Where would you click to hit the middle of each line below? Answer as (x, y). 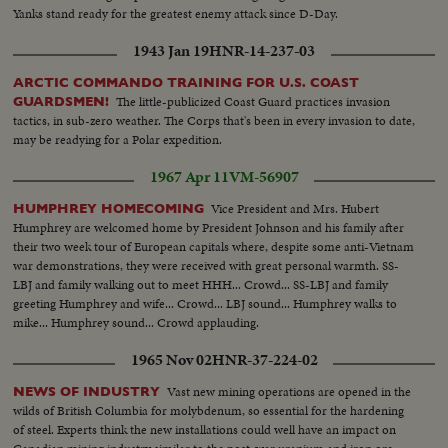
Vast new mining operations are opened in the (289, 392)
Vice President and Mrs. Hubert (295, 209)
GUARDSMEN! (61, 102)
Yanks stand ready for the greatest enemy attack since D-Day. (176, 14)
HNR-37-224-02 (264, 360)
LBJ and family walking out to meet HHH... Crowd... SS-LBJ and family (201, 285)
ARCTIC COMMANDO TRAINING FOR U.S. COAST (186, 83)
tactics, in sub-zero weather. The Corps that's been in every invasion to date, (214, 121)
